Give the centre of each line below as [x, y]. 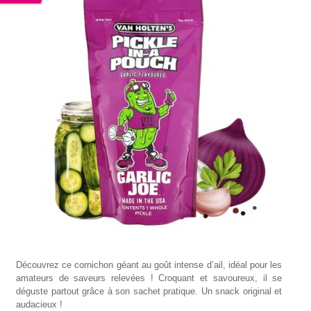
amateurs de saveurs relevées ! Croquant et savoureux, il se [149, 278]
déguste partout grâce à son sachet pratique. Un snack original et [149, 291]
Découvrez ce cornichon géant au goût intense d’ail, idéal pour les [149, 265]
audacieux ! [39, 304]
